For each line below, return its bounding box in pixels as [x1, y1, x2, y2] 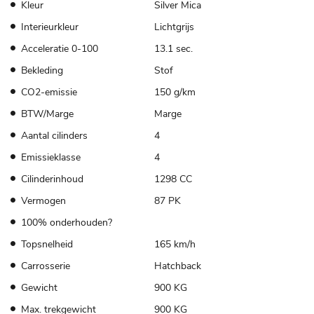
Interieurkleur [21, 20, 78, 34]
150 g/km [153, 85, 196, 99]
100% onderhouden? [21, 215, 112, 229]
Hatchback [153, 259, 201, 273]
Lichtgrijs [153, 20, 194, 34]
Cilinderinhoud [21, 172, 83, 186]
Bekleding [21, 63, 63, 77]
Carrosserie [21, 259, 70, 273]
